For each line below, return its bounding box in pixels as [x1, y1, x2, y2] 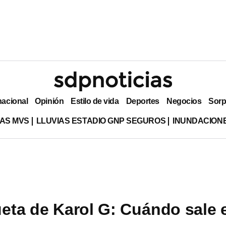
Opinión [35, 96, 64, 105]
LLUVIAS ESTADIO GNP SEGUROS [36, 116, 166, 125]
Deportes [126, 96, 159, 105]
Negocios [166, 96, 202, 105]
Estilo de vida [71, 96, 119, 105]
